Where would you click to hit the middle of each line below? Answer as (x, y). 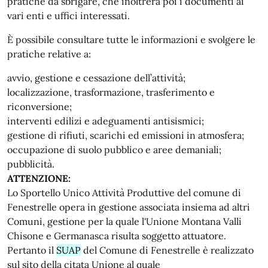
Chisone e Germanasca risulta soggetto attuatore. (117, 236)
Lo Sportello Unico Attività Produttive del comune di (124, 193)
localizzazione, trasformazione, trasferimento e (111, 92)
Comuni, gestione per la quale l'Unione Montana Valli (124, 221)
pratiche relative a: (49, 54)
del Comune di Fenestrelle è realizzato (167, 250)
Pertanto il (32, 250)
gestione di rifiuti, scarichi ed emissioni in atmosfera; (126, 135)
